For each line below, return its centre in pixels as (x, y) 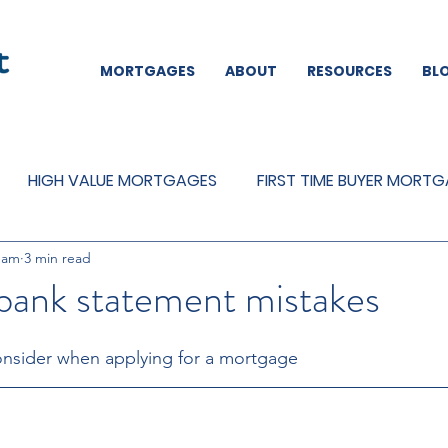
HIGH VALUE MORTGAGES (122, 180)
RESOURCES (349, 71)
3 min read (57, 257)
